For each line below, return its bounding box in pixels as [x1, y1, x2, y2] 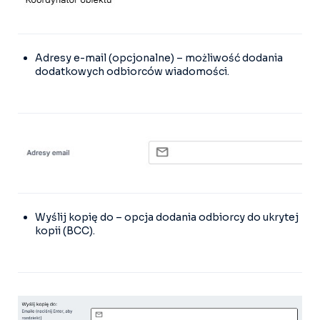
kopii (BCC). [35, 224, 95, 237]
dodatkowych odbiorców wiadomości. [35, 65, 229, 79]
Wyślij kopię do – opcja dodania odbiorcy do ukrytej [35, 210, 299, 224]
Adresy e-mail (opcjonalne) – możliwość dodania [35, 51, 283, 65]
